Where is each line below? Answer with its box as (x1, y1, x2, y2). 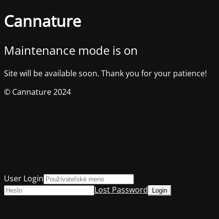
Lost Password (94, 184, 148, 195)
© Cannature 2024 (4, 86, 71, 97)
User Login (4, 173, 44, 184)
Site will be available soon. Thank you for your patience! (4, 67, 207, 79)
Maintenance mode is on (4, 42, 138, 58)
